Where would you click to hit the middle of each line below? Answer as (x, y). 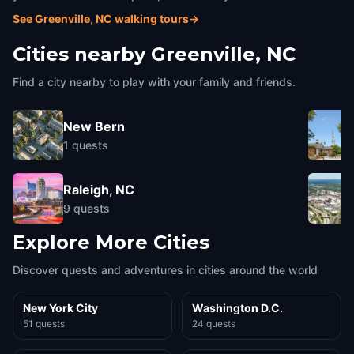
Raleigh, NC (99, 189)
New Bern (94, 126)
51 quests (44, 324)
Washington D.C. (237, 308)
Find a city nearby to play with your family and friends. (154, 82)
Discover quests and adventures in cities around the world (165, 270)
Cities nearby (79, 54)
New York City (60, 308)
